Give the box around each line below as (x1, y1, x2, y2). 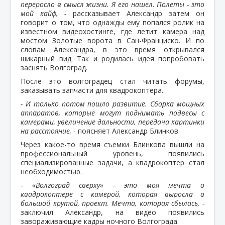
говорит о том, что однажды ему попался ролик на (21, 17, 204, 27)
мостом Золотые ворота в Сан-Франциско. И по (21, 35, 204, 45)
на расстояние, (21, 126, 71, 136)
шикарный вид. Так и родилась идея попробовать (21, 53, 204, 63)
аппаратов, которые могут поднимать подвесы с (21, 107, 204, 118)
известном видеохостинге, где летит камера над (21, 26, 204, 36)
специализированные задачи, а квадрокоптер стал (21, 157, 204, 167)
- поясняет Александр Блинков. (71, 126, 180, 136)
